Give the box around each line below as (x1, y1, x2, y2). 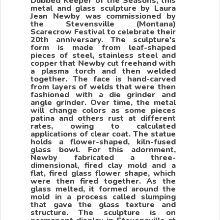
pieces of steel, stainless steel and (30, 50, 176, 61)
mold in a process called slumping (30, 192, 176, 203)
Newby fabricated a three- (30, 152, 176, 164)
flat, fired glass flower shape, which (30, 168, 176, 179)
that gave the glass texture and (30, 199, 176, 211)
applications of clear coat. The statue (30, 129, 176, 140)
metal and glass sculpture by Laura (30, 3, 176, 14)
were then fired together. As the (30, 176, 176, 187)
